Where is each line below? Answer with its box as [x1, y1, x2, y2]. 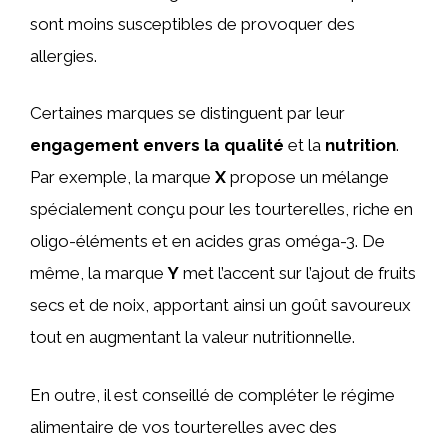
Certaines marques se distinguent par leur [30, 103, 345, 123]
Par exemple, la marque [30, 167, 215, 187]
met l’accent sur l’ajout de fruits [179, 263, 416, 283]
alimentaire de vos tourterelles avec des [30, 416, 337, 437]
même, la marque [30, 263, 168, 283]
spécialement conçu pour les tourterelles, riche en [30, 199, 413, 219]
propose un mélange [226, 167, 389, 187]
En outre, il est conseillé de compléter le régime [30, 384, 395, 405]
